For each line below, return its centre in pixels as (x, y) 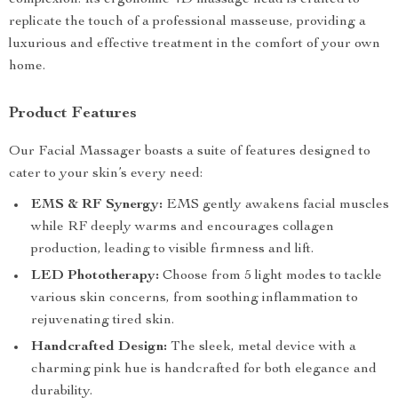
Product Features (73, 114)
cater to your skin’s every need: (106, 174)
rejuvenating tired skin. (103, 321)
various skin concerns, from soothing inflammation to (195, 298)
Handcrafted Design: (99, 347)
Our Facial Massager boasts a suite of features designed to (190, 152)
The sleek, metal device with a (262, 347)
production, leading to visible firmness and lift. (172, 250)
